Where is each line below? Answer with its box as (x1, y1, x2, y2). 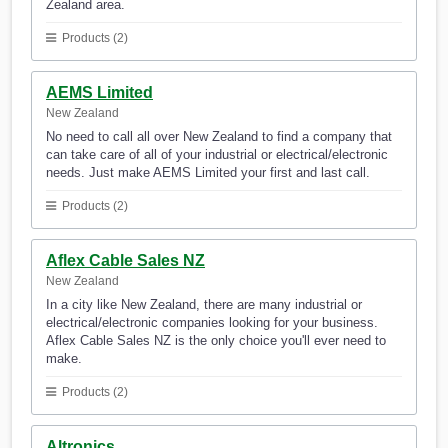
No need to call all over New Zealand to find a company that (46, 129, 392, 145)
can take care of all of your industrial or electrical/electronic (46, 147, 388, 163)
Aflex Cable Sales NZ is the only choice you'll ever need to (46, 333, 386, 349)
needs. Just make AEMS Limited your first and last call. (46, 165, 370, 181)
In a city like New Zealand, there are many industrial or (46, 297, 362, 313)
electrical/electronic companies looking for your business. (46, 315, 378, 331)
